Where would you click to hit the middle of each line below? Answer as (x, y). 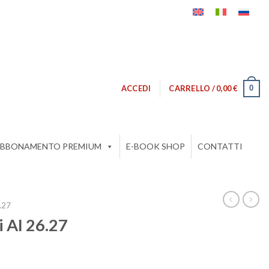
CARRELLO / (193, 89)
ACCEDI (136, 89)
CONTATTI (220, 147)
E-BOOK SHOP (156, 147)
